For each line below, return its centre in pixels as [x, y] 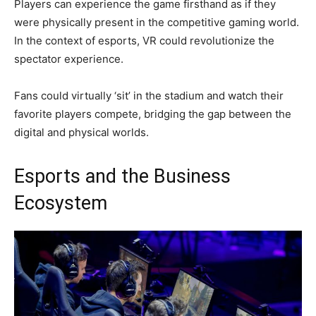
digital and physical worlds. [81, 133]
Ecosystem [61, 203]
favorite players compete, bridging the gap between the [153, 114]
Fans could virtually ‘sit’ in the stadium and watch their [149, 96]
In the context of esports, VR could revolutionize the [144, 41]
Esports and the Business [122, 177]
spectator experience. [69, 59]
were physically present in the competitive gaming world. [157, 23]
